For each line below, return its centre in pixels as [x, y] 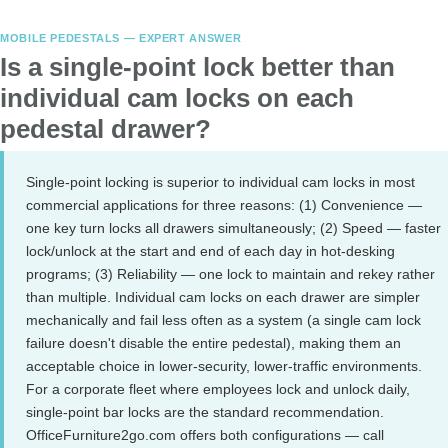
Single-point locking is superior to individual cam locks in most [220, 182]
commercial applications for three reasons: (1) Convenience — [224, 205]
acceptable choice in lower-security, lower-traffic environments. [224, 366]
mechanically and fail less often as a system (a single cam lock [223, 320]
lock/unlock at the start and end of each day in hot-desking [210, 251]
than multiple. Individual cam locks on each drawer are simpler [223, 297]
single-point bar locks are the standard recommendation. [205, 412]
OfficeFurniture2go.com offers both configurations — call [205, 435]
